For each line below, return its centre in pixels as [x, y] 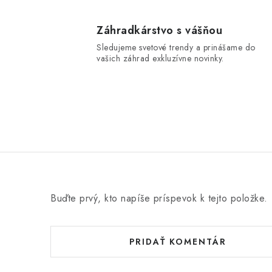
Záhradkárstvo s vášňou [159, 30]
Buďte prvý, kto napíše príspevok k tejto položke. [159, 198]
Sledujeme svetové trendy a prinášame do [176, 47]
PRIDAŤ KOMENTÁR [178, 242]
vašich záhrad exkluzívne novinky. [160, 58]
